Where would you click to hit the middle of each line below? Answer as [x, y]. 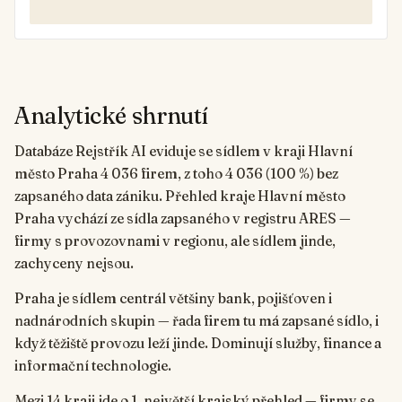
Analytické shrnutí [111, 116]
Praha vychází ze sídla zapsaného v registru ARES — [183, 218]
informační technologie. [93, 366]
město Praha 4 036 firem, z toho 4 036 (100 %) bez [176, 174]
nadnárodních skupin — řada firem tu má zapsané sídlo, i [197, 321]
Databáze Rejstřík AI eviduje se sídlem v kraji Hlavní [184, 151]
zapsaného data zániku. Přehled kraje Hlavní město [180, 196]
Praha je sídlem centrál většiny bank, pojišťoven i [173, 298]
